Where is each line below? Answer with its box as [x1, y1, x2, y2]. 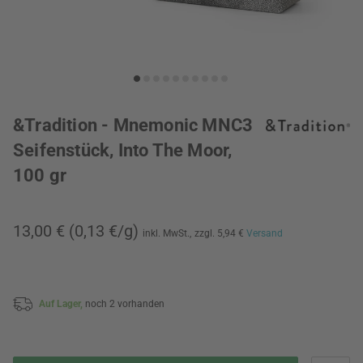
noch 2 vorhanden [85, 297, 164, 310]
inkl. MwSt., [143, 228, 191, 239]
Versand [246, 228, 283, 239]
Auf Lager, [39, 297, 85, 310]
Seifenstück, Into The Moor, [13, 140, 233, 160]
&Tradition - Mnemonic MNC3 [13, 115, 254, 135]
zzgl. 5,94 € [194, 228, 246, 239]
